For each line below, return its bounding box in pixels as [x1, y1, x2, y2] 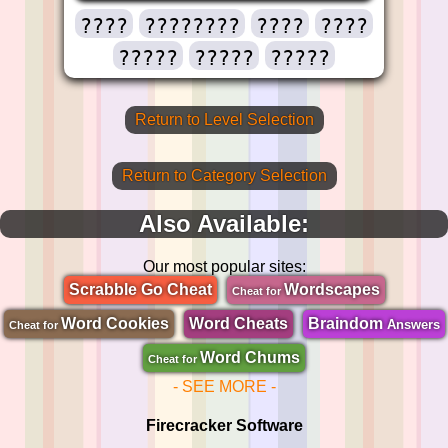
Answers [386, 316, 440, 332]
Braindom [307, 314, 387, 332]
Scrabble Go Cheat [68, 280, 212, 298]
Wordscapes [283, 280, 380, 298]
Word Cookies [60, 314, 169, 332]
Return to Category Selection [121, 166, 327, 184]
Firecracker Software [145, 416, 303, 434]
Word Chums [200, 348, 300, 366]
